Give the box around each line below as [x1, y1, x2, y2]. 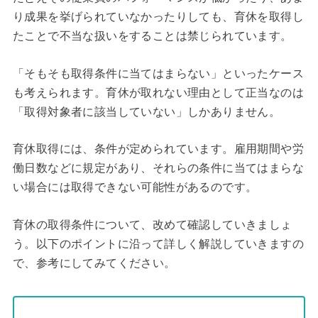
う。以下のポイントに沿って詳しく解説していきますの [12, 237, 304, 250]
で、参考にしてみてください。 [12, 256, 176, 269]
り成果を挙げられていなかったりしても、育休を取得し [12, 11, 304, 23]
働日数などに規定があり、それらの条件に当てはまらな [12, 162, 304, 175]
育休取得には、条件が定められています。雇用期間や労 [12, 143, 304, 155]
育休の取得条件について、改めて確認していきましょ [12, 218, 292, 231]
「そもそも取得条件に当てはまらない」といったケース [12, 67, 304, 79]
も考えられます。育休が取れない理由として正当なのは [12, 86, 304, 99]
